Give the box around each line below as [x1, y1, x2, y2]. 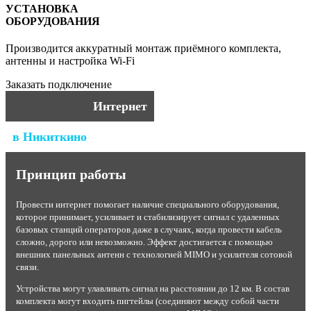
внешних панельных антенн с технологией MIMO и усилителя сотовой [16, 249, 292, 260]
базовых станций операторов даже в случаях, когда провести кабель [16, 224, 282, 235]
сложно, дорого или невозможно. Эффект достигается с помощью [16, 237, 273, 248]
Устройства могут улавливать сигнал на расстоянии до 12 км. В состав [16, 283, 289, 294]
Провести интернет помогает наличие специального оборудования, [16, 199, 279, 210]
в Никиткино [12, 130, 87, 144]
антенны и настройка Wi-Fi [6, 55, 135, 67]
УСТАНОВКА [6, 2, 78, 15]
